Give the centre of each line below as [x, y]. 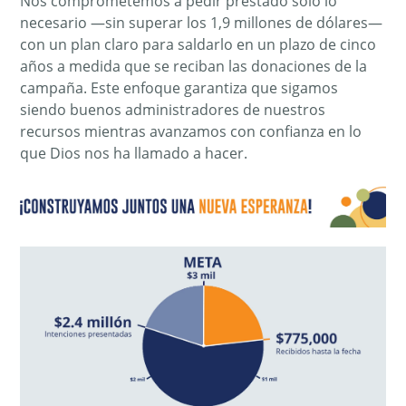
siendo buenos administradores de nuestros [173, 109]
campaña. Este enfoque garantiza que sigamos [179, 87]
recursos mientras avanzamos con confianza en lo [191, 131]
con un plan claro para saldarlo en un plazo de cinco [198, 44]
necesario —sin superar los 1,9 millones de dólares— [202, 22]
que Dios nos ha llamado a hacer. [134, 153]
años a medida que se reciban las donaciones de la [194, 66]
